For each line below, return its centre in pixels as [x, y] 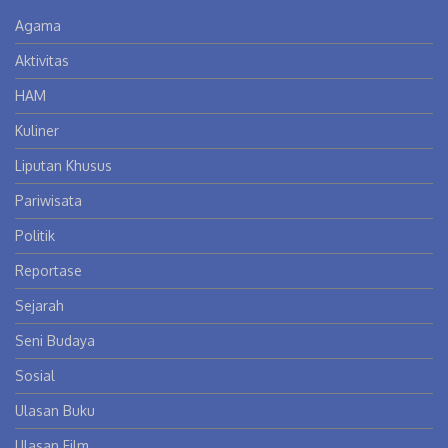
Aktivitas [42, 60]
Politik [35, 235]
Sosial [35, 375]
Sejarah [39, 305]
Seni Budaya [55, 340]
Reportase [48, 270]
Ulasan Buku [55, 410]
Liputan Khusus [63, 165]
